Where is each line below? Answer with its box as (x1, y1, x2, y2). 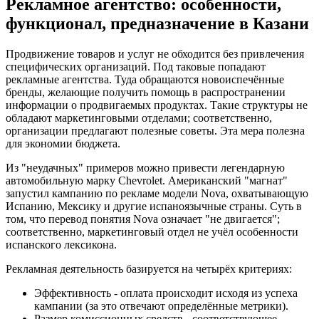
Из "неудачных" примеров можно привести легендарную (6, 162, 285, 174)
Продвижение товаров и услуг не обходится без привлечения (6, 48, 304, 61)
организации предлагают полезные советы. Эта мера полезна (6, 125, 305, 137)
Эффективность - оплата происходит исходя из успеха (34, 287, 298, 300)
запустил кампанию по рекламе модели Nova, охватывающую (6, 187, 308, 200)
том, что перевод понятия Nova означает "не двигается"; (6, 213, 280, 226)
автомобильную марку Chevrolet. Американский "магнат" (6, 174, 288, 187)
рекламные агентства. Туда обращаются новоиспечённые (6, 73, 284, 86)
